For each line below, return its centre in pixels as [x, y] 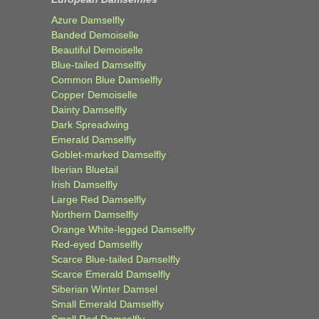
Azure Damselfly [88, 20]
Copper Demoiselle [94, 94]
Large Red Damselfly [99, 199]
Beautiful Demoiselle [97, 49]
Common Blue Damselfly [107, 79]
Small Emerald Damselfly [108, 304]
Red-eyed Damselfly [97, 244]
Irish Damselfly [84, 184]
